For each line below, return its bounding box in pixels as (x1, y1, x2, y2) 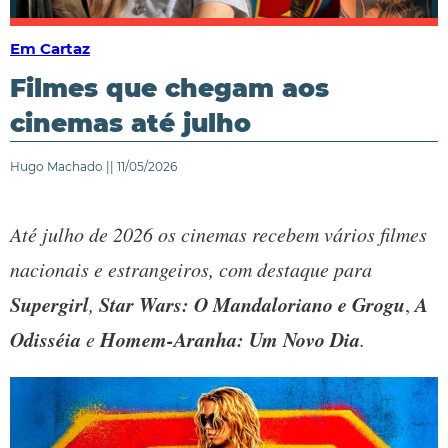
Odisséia (10, 325, 81, 354)
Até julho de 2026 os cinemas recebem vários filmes (10, 221, 427, 248)
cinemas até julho (10, 108, 251, 139)
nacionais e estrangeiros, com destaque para (10, 256, 372, 283)
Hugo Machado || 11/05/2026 (10, 159, 177, 175)
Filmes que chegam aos (10, 73, 329, 104)
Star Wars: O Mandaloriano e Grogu (99, 290, 405, 319)
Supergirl (10, 290, 89, 319)
